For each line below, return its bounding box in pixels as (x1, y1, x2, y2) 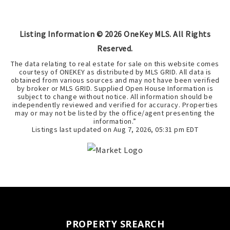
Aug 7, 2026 (113, 125, 151, 135)
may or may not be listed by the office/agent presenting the (15, 108, 215, 118)
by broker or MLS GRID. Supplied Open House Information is (16, 84, 214, 93)
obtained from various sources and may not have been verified (10, 75, 220, 85)
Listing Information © (19, 29, 105, 40)
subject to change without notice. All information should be (17, 92, 213, 102)
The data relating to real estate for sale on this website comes (11, 59, 219, 69)
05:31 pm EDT (155, 125, 198, 135)
